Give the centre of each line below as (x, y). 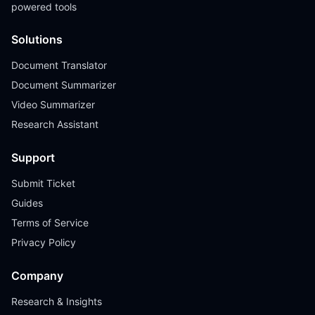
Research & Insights (57, 301)
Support (33, 157)
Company (37, 276)
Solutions (37, 39)
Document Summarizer (64, 85)
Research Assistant (55, 124)
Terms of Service (50, 223)
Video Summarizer (53, 104)
